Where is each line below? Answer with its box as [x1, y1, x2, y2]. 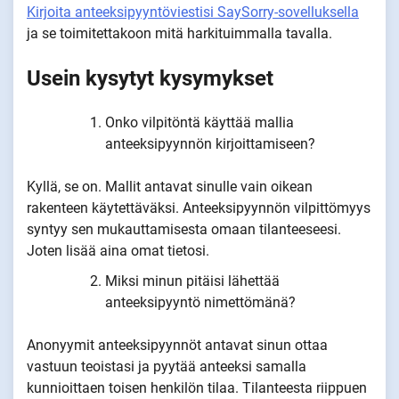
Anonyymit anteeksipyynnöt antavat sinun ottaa [27, 337, 328, 354]
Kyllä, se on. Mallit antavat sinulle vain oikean [27, 178, 313, 196]
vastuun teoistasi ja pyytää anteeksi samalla [27, 358, 306, 376]
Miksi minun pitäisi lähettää [105, 273, 280, 290]
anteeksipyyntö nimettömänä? [105, 294, 296, 312]
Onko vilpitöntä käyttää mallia [105, 114, 294, 132]
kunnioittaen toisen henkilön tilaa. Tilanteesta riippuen [27, 379, 367, 397]
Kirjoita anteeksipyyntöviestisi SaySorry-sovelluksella [27, 4, 359, 21]
